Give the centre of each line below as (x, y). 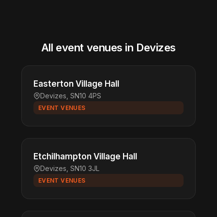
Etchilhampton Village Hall (85, 156)
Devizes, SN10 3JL (70, 168)
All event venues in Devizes (108, 47)
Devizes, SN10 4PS (71, 96)
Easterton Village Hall (76, 84)
